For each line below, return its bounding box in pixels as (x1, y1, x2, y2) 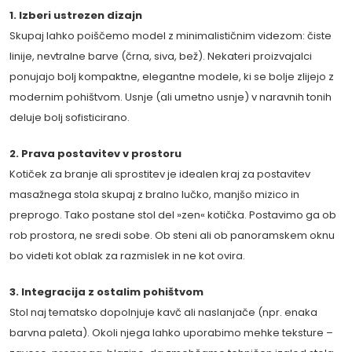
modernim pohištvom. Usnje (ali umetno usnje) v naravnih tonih (9, 90, 332, 105)
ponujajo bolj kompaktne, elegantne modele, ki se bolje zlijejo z (9, 69, 334, 85)
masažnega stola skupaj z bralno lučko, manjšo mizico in (9, 187, 299, 203)
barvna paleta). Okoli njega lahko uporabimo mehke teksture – (9, 325, 333, 341)
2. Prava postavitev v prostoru (9, 146, 181, 162)
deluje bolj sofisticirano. (9, 110, 130, 126)
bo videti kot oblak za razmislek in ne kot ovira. (9, 248, 245, 264)
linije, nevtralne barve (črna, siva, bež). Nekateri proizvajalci (9, 49, 312, 64)
